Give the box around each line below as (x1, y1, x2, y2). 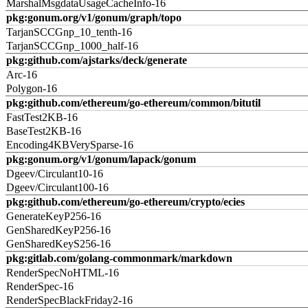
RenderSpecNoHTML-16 (6, 267, 119, 278)
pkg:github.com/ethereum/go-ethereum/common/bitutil (6, 97, 261, 109)
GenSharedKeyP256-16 (6, 224, 111, 236)
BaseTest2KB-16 (6, 125, 81, 137)
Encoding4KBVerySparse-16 (6, 139, 133, 151)
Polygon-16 (6, 82, 57, 94)
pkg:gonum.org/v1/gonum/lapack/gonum (6, 153, 196, 165)
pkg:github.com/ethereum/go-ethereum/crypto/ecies (6, 196, 245, 208)
